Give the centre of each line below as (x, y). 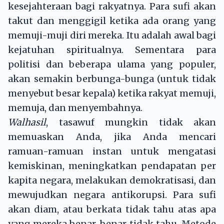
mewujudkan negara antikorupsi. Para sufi (112, 195)
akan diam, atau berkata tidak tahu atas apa (112, 209)
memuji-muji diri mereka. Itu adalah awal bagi (112, 35)
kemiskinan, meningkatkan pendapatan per (112, 166)
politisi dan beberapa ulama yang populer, (112, 64)
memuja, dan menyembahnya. (75, 108)
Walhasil (27, 122)
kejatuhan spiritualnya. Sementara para (112, 50)
